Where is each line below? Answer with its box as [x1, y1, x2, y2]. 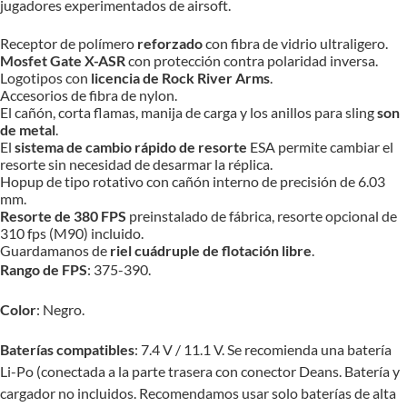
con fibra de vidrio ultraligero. [203, 35, 388, 52]
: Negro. [36, 301, 84, 318]
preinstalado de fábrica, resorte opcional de [129, 207, 397, 224]
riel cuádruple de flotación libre [110, 242, 312, 259]
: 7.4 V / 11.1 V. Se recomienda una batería [134, 341, 392, 358]
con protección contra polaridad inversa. [125, 52, 378, 69]
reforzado [137, 35, 203, 52]
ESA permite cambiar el [247, 138, 393, 155]
